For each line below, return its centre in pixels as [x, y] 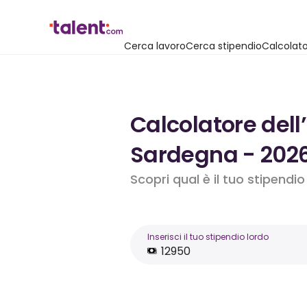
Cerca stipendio [224, 46]
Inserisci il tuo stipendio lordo [208, 237]
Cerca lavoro [155, 46]
